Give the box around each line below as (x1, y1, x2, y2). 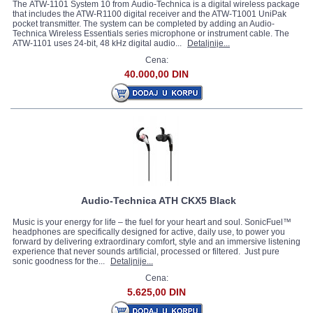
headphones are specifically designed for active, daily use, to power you (13, 227, 285, 237)
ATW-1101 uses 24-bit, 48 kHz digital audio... (13, 38, 184, 48)
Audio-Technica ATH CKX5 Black (81, 195, 236, 206)
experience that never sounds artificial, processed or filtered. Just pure (13, 247, 279, 256)
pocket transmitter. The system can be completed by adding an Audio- (13, 19, 275, 29)
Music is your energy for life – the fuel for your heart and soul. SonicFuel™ (13, 217, 291, 227)
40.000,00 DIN (124, 68, 189, 80)
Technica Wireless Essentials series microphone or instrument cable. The (13, 29, 289, 38)
